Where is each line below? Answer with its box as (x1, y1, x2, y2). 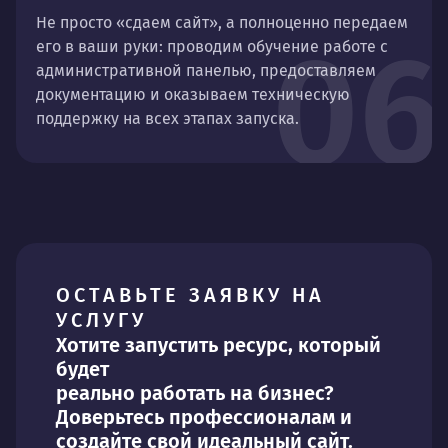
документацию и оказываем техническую (36, 84, 350, 104)
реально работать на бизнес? (56, 380, 334, 405)
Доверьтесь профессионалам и (56, 404, 352, 429)
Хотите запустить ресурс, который (56, 332, 381, 357)
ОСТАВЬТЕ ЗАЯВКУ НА (56, 282, 325, 307)
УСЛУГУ (56, 307, 147, 332)
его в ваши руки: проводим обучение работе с (36, 36, 388, 56)
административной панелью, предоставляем (36, 60, 376, 80)
